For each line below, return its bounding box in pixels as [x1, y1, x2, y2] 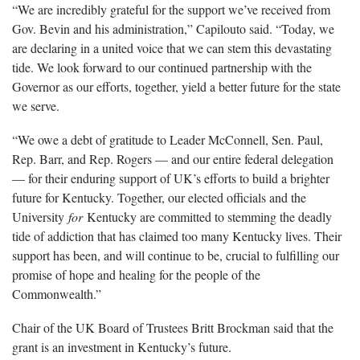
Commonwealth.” [12, 285, 101, 303]
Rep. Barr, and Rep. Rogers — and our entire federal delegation [12, 150, 333, 168]
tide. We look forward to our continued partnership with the [12, 59, 312, 76]
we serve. [12, 97, 59, 115]
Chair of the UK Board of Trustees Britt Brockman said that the [12, 319, 333, 337]
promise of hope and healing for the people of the [12, 266, 260, 284]
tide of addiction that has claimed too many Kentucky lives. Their [12, 227, 342, 245]
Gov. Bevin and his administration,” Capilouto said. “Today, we [12, 20, 334, 38]
